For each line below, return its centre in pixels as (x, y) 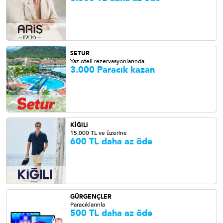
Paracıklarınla (88, 205)
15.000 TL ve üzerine (99, 133)
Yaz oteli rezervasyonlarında (107, 61)
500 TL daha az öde (111, 213)
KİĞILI (79, 125)
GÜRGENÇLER (91, 197)
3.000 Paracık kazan (112, 70)
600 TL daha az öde (111, 142)
